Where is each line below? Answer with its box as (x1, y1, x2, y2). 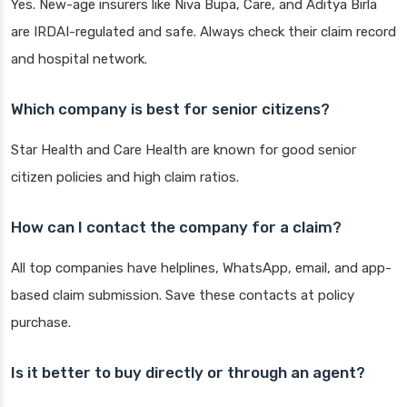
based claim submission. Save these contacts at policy (11, 287, 354, 304)
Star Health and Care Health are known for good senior (11, 142, 356, 159)
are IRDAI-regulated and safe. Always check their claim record (11, 24, 396, 41)
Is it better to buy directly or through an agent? (11, 363, 365, 382)
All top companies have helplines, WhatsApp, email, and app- (11, 260, 392, 277)
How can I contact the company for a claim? (11, 218, 342, 237)
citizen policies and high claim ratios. (11, 169, 239, 186)
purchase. (11, 314, 71, 332)
